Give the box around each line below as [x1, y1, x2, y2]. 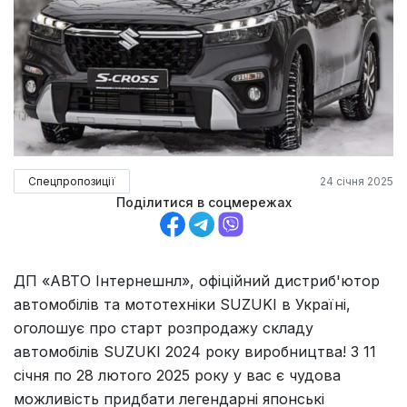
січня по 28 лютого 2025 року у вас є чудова [14, 366, 341, 385]
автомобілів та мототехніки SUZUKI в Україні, [14, 295, 351, 314]
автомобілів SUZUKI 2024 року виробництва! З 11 [14, 342, 376, 362]
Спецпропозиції [28, 174, 115, 189]
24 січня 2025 [320, 174, 393, 189]
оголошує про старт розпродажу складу [14, 319, 313, 338]
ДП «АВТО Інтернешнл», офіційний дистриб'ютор [14, 272, 380, 291]
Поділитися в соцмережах [115, 194, 292, 211]
